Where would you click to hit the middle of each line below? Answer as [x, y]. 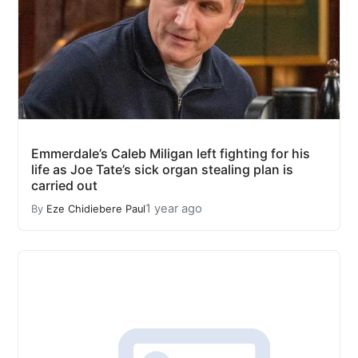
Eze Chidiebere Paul [96, 209]
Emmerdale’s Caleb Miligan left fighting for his [171, 153]
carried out [64, 185]
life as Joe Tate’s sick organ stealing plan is [162, 169]
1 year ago [174, 209]
